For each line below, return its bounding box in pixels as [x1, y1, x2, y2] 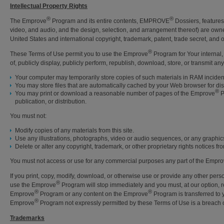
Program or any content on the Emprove [38, 190, 148, 197]
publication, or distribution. [15, 98, 86, 105]
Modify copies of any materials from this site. [15, 127, 134, 134]
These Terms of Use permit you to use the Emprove [10, 50, 148, 57]
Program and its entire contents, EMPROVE [50, 17, 169, 24]
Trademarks [10, 214, 44, 221]
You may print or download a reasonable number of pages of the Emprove [15, 90, 215, 97]
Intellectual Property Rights [10, 2, 87, 9]
